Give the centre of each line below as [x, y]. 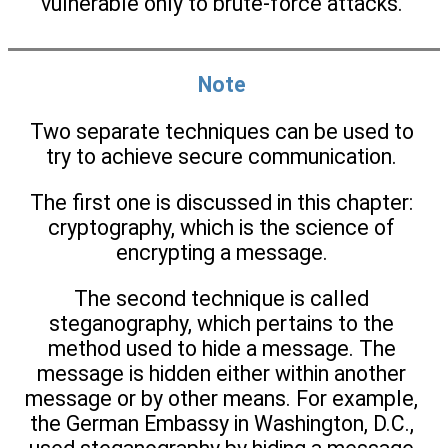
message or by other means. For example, [221, 399]
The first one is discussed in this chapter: [221, 203]
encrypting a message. [221, 253]
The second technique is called [221, 299]
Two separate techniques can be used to [221, 131]
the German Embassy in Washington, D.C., [221, 424]
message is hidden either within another [221, 374]
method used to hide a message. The [221, 349]
